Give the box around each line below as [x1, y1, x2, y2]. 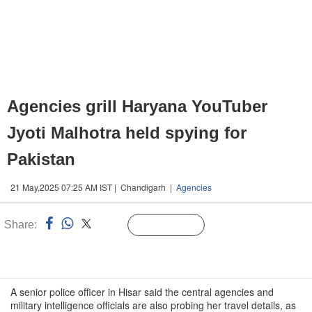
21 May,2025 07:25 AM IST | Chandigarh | [10, 181, 176, 193]
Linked [96, 221, 125, 231]
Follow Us [156, 221, 197, 231]
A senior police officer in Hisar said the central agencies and [10, 285, 274, 299]
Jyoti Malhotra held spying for [7, 123, 247, 142]
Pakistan [7, 150, 75, 169]
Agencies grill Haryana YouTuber [7, 97, 267, 116]
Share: [4, 219, 37, 231]
